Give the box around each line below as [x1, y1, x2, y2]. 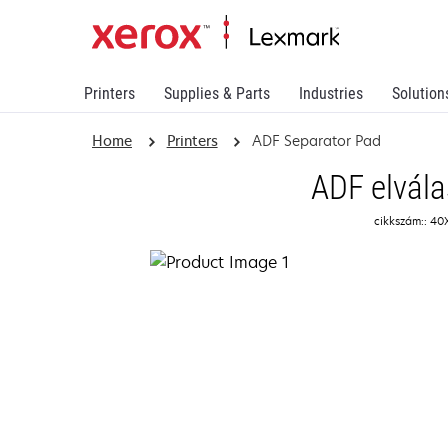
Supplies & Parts [164, 84, 270, 103]
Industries [299, 84, 363, 103]
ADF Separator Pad [252, 131, 382, 150]
